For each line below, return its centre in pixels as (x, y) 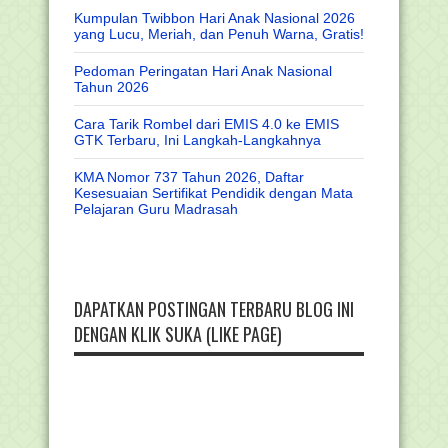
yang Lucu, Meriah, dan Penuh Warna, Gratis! (219, 33)
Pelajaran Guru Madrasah (156, 208)
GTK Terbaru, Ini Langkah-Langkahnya (197, 139)
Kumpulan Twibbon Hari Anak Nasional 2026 (214, 17)
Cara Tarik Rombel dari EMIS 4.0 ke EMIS (206, 123)
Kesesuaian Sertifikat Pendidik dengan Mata (213, 192)
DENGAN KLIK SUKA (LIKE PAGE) (178, 333)
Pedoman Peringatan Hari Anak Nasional (203, 70)
